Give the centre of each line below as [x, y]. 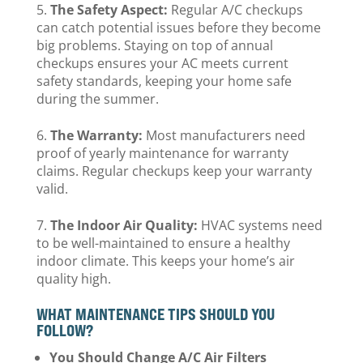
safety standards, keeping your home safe [164, 81]
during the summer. [99, 99]
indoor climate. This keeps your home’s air [165, 261]
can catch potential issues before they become [178, 28]
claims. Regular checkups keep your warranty [174, 171]
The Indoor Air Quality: [124, 225]
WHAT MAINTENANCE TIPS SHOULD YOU [155, 314]
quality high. [75, 279]
